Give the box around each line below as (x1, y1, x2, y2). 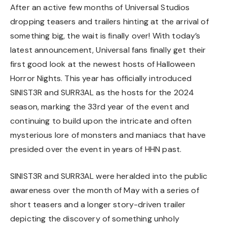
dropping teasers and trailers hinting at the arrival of (10, 16, 209, 27)
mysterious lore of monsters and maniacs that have (10, 129, 206, 140)
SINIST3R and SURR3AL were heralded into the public (10, 171, 208, 182)
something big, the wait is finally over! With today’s (10, 30, 201, 41)
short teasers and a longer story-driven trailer (10, 199, 186, 210)
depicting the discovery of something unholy (10, 213, 179, 224)
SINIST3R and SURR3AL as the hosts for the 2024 (10, 87, 195, 98)
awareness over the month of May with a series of (10, 185, 199, 196)
